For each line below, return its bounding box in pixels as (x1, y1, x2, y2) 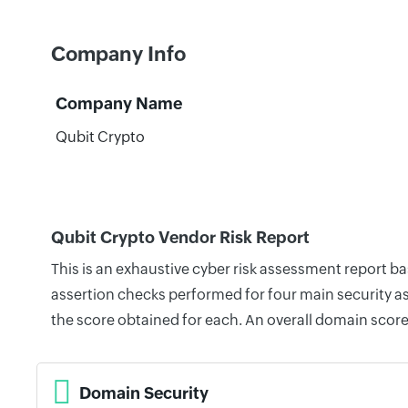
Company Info (51, 43, 186, 66)
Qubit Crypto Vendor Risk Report (51, 228, 310, 247)
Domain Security (79, 382, 209, 403)
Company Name (55, 94, 182, 113)
